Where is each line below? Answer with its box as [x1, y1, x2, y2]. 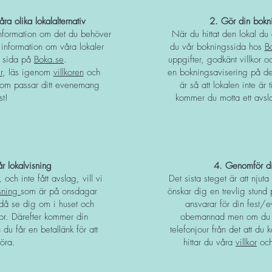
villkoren [53, 66, 84, 78]
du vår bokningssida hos [169, 41, 265, 53]
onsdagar [62, 185, 97, 197]
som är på [21, 185, 62, 197]
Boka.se [34, 53, 64, 66]
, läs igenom [2, 66, 53, 78]
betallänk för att [40, 223, 98, 236]
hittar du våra [183, 236, 236, 248]
